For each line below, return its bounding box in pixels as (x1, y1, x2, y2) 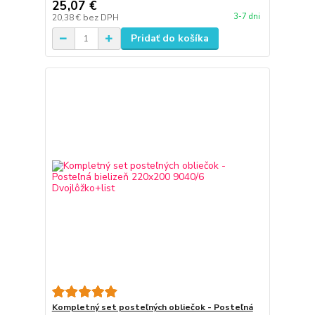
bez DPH (82, 12, 119, 24)
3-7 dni (233, 11, 260, 22)
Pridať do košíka (130, 32, 209, 46)
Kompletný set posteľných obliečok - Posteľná (51, 302, 253, 313)
